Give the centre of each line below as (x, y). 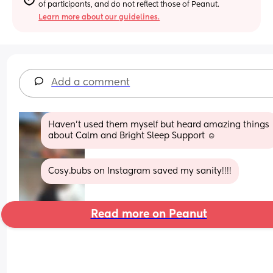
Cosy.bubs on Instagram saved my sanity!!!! (140, 171)
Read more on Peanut (149, 214)
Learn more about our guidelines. (99, 17)
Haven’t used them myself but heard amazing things (159, 125)
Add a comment (91, 83)
